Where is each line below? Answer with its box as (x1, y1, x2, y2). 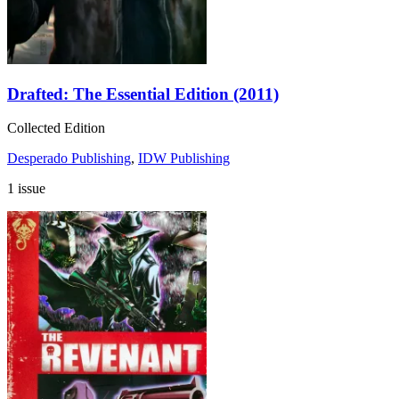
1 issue (7, 181, 45, 197)
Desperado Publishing (7, 151, 131, 167)
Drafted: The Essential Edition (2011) (7, 84, 279, 103)
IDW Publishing (138, 151, 230, 167)
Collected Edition (7, 120, 105, 136)
